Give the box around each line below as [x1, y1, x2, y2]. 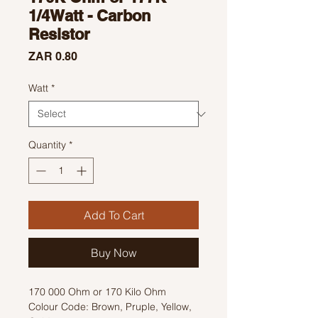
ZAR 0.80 [28, 50, 77, 63]
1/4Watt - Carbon [28, 6, 150, 25]
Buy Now [90, 246, 137, 260]
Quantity [28, 138, 66, 151]
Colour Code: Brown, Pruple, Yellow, [28, 300, 192, 313]
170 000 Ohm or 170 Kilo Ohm [28, 285, 166, 298]
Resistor [28, 25, 90, 43]
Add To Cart [83, 208, 144, 222]
